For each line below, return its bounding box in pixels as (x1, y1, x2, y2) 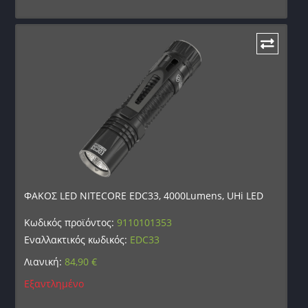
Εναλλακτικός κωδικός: (24, 233, 131, 247)
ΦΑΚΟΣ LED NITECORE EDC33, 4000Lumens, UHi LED (24, 189, 264, 203)
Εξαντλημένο (24, 277, 85, 291)
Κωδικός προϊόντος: (24, 216, 118, 230)
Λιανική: (24, 255, 65, 269)
